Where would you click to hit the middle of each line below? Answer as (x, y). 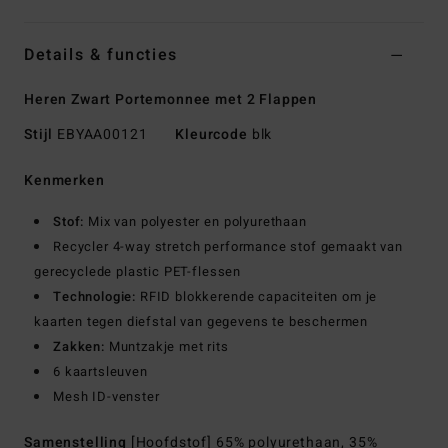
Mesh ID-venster (106, 397)
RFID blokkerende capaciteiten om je (257, 297)
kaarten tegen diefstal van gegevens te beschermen (201, 322)
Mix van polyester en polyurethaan (195, 222)
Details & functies (101, 55)
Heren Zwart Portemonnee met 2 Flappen (171, 100)
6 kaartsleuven (100, 372)
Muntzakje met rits (166, 347)
